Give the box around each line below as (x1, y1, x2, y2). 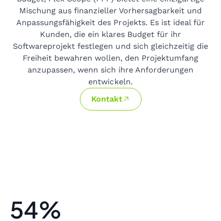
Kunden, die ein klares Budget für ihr (39, 29, 182, 39)
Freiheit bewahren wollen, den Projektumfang (22, 53, 199, 63)
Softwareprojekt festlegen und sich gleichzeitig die (13, 41, 208, 51)
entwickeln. (88, 76, 133, 86)
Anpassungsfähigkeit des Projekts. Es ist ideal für (16, 17, 205, 27)
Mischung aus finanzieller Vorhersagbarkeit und (19, 5, 202, 15)
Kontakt (91, 94, 122, 104)
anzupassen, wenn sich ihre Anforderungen (27, 65, 194, 74)
